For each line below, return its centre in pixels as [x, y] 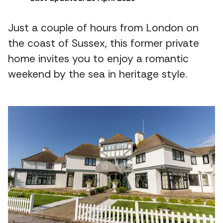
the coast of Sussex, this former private [104, 44]
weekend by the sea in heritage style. [98, 74]
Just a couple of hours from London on [103, 28]
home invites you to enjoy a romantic [98, 59]
